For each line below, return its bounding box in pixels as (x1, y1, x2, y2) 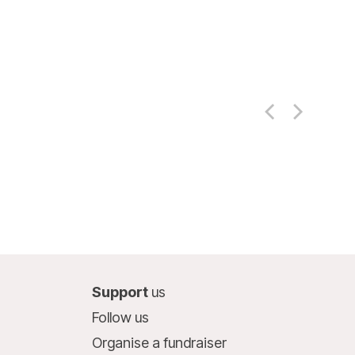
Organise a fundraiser (91, 334, 227, 351)
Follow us (91, 309, 149, 326)
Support (91, 284, 151, 300)
